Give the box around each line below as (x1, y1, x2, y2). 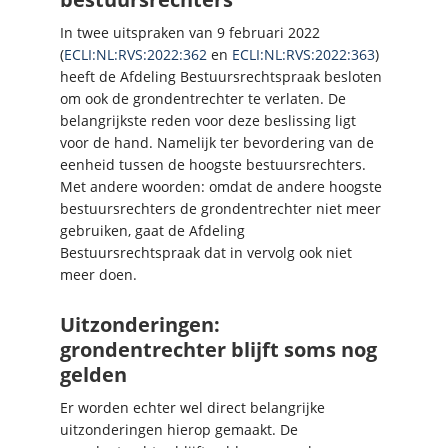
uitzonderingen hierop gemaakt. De (60, 419, 298, 439)
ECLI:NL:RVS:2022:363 (232, 44, 375, 64)
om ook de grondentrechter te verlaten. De (60, 88, 346, 108)
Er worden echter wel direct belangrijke (60, 397, 325, 417)
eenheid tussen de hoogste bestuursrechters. (60, 154, 366, 174)
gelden (60, 360, 127, 388)
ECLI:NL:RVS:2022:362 (64, 44, 207, 64)
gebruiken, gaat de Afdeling (60, 220, 245, 240)
